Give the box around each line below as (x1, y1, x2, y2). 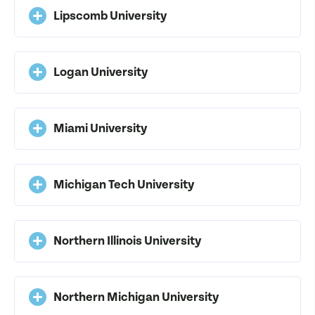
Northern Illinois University (53, 233, 202, 248)
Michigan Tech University (53, 176, 195, 192)
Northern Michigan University (53, 289, 219, 304)
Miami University (53, 120, 148, 136)
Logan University (53, 64, 148, 79)
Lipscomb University (53, 8, 167, 23)
